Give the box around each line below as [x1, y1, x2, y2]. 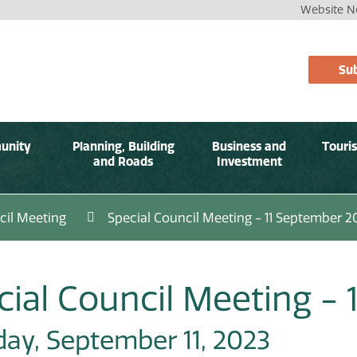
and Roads [93, 153, 154, 169]
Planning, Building [72, 138, 175, 154]
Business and [212, 138, 287, 154]
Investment [216, 153, 282, 169]
